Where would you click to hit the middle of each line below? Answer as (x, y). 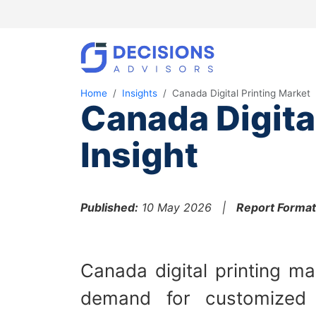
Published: (109, 207)
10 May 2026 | (187, 207)
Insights (140, 93)
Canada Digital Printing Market (241, 93)
